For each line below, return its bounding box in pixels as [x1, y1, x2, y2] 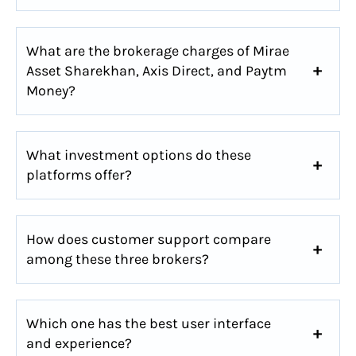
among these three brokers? [26, 250, 209, 268]
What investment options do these [26, 145, 251, 164]
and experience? [26, 334, 132, 352]
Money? [26, 81, 75, 99]
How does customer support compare [26, 230, 271, 248]
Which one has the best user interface [26, 314, 271, 332]
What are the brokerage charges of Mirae [26, 41, 289, 60]
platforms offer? [26, 165, 132, 184]
